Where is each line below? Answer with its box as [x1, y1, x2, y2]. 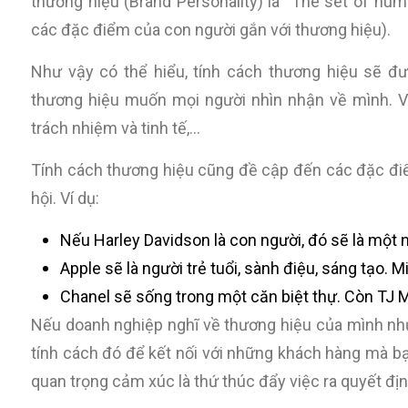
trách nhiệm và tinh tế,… [31, 118, 200, 138]
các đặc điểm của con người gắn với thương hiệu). [31, 20, 391, 39]
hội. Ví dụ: [31, 189, 99, 208]
